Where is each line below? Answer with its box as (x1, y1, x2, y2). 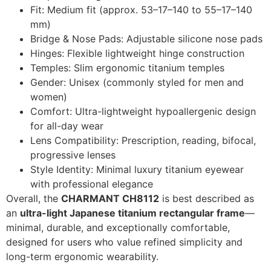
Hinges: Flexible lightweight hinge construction (30, 47, 244, 59)
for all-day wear (30, 119, 103, 132)
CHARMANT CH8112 (61, 192, 159, 204)
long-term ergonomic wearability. (6, 250, 158, 263)
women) (30, 90, 67, 103)
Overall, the (6, 192, 61, 204)
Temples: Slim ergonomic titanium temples (30, 61, 224, 74)
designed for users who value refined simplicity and (6, 235, 243, 248)
